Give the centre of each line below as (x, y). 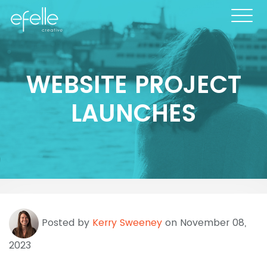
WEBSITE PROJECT (133, 85)
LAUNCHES (133, 114)
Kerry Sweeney (127, 223)
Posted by (66, 223)
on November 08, (204, 223)
